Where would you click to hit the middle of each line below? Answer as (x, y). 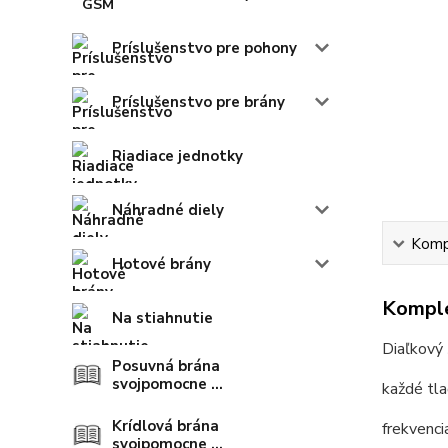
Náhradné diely (168, 210)
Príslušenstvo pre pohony (204, 48)
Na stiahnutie (162, 318)
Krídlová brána (165, 426)
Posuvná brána (166, 366)
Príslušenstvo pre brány (198, 102)
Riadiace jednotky (177, 156)
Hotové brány (161, 264)
